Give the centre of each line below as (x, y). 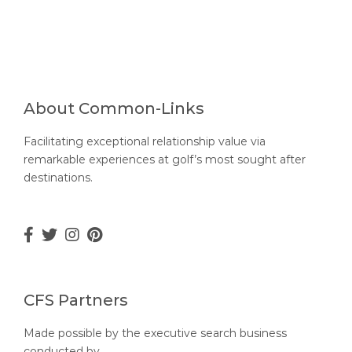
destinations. (58, 178)
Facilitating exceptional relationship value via (145, 142)
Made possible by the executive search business (155, 334)
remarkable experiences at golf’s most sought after (165, 160)
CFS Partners (76, 301)
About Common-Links (114, 109)
